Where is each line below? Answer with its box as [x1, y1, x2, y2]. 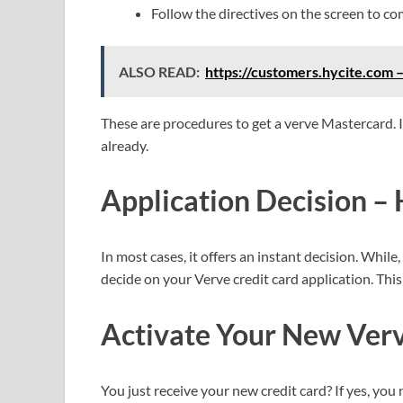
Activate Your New [101, 317, 341, 353]
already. [101, 136, 148, 154]
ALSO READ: [119, 62, 200, 80]
